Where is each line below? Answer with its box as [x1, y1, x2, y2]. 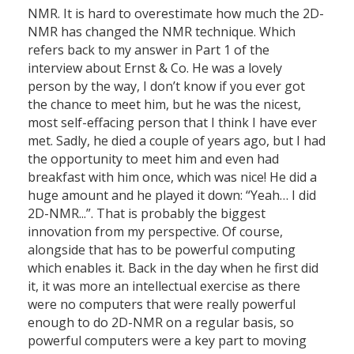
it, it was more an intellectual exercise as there [28, 277, 300, 296]
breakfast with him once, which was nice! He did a [28, 168, 317, 186]
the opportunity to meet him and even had [28, 150, 279, 168]
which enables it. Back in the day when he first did [28, 259, 318, 277]
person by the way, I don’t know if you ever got [28, 77, 305, 96]
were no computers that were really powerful [28, 296, 296, 314]
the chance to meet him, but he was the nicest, [28, 96, 301, 114]
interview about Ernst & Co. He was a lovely [28, 59, 282, 77]
